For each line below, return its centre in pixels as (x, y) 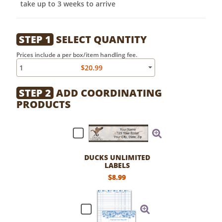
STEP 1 (35, 39)
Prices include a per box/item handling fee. (77, 55)
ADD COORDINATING (108, 93)
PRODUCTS (44, 104)
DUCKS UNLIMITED (117, 157)
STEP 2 (35, 93)
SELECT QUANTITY (100, 39)
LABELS (117, 165)
